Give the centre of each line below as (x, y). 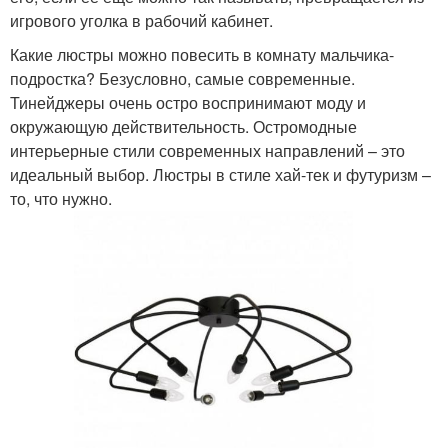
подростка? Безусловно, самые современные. (182, 78)
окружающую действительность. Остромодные (183, 126)
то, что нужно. (61, 198)
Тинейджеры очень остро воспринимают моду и (188, 102)
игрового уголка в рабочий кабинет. (141, 20)
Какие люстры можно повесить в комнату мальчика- (202, 54)
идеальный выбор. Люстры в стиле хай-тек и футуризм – (220, 174)
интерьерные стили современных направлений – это (207, 150)
